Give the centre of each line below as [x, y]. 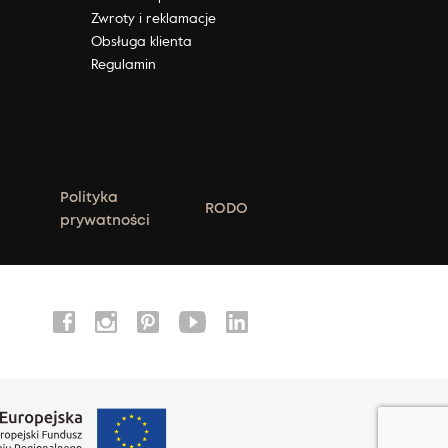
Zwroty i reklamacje [153, 17]
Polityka [89, 197]
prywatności [105, 220]
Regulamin [123, 63]
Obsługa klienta [141, 40]
